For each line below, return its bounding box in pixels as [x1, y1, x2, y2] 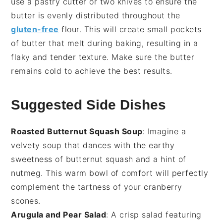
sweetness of [11, 154, 66, 165]
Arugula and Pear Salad [11, 210, 107, 220]
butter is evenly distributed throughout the [11, 10, 180, 21]
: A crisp [106, 210, 142, 220]
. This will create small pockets [79, 24, 202, 35]
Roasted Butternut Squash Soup [11, 126, 143, 137]
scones [11, 196, 39, 206]
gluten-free [11, 24, 59, 35]
